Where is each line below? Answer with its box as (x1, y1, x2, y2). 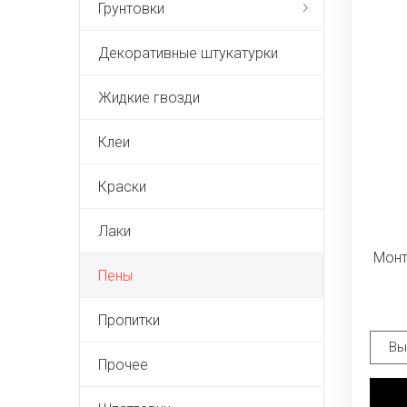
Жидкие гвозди (98, 89, 200, 106)
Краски (98, 178, 146, 195)
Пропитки (98, 312, 160, 329)
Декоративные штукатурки (98, 45, 278, 62)
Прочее (98, 356, 148, 373)
